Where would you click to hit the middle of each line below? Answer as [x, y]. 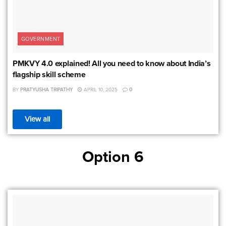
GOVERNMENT [41, 39]
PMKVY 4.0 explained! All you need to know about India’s [112, 63]
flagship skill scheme [49, 74]
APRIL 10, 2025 [100, 90]
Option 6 [113, 157]
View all [37, 119]
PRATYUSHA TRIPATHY [46, 90]
